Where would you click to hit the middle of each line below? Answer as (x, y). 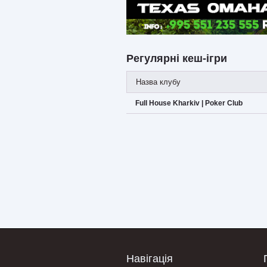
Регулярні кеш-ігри (177, 58)
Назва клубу (158, 82)
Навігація (150, 259)
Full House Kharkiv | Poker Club (189, 103)
